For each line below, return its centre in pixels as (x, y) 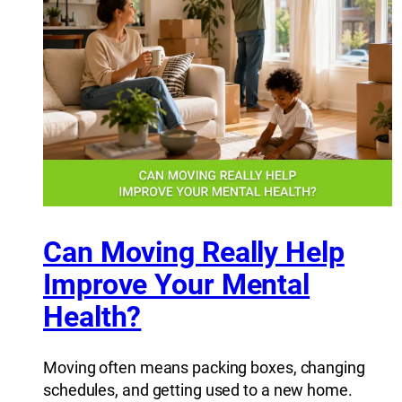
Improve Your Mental (177, 284)
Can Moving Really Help (194, 252)
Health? (92, 316)
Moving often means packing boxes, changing (204, 368)
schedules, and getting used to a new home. (198, 390)
